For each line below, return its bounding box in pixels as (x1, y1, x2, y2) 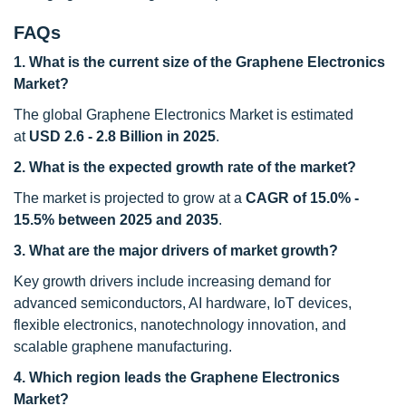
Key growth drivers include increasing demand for (14, 274, 331, 289)
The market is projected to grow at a (14, 190, 246, 206)
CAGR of (246, 190, 310, 206)
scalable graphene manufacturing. (14, 339, 232, 354)
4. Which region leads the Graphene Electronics (14, 370, 340, 385)
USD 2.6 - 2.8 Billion (29, 129, 163, 144)
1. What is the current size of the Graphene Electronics (14, 54, 385, 70)
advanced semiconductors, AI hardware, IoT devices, (14, 295, 352, 311)
